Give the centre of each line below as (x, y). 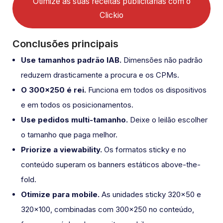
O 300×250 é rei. (54, 90)
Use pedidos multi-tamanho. (74, 120)
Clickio (111, 15)
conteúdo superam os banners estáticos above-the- (111, 165)
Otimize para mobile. (60, 195)
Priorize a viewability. (61, 150)
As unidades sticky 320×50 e (150, 195)
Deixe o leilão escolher (168, 120)
